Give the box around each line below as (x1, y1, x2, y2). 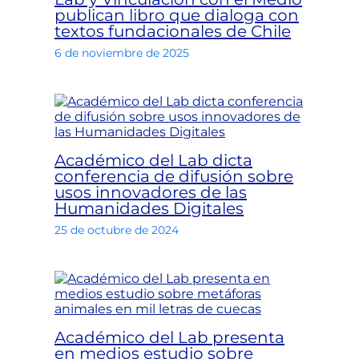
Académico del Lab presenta (54, 328, 284, 348)
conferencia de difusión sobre (54, 167, 293, 187)
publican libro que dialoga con (54, 6, 299, 26)
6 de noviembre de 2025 (54, 46, 189, 61)
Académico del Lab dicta (54, 151, 252, 171)
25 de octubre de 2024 (54, 223, 179, 238)
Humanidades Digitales (54, 199, 244, 219)
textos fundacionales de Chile (54, 22, 291, 42)
